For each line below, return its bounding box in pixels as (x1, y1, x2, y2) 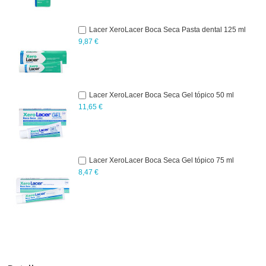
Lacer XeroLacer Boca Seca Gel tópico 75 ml (89, 156, 234, 164)
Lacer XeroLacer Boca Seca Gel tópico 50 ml (89, 90, 234, 99)
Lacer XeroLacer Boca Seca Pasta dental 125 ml (89, 25, 246, 34)
